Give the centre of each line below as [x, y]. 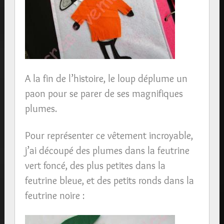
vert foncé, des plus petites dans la [95, 165]
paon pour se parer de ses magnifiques [104, 93]
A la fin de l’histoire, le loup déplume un [106, 78]
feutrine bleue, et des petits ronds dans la [109, 180]
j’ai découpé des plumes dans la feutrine [107, 150]
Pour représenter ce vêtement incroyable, [109, 135]
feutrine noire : [54, 195]
